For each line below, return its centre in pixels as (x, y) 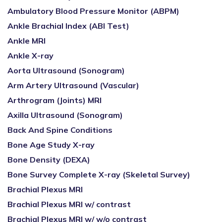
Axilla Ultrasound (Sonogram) (65, 115)
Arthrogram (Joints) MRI (55, 100)
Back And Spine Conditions (60, 130)
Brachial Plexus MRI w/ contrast (69, 204)
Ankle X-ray (30, 55)
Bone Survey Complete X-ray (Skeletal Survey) (99, 174)
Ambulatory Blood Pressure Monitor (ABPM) (93, 11)
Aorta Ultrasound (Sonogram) (66, 70)
